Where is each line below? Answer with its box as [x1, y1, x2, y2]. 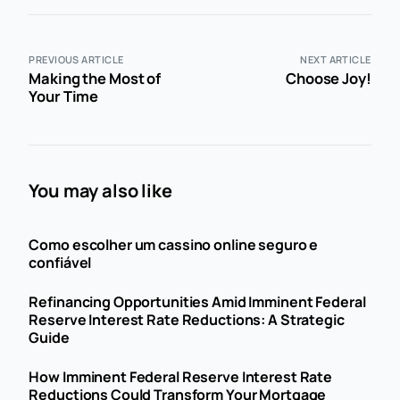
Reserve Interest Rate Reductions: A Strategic [29, 309, 345, 329]
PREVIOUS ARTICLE [29, 52, 124, 66]
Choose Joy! [286, 67, 371, 88]
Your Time [29, 85, 99, 106]
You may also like [29, 178, 172, 203]
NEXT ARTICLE [300, 52, 371, 66]
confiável [29, 252, 92, 272]
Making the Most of [29, 67, 162, 88]
